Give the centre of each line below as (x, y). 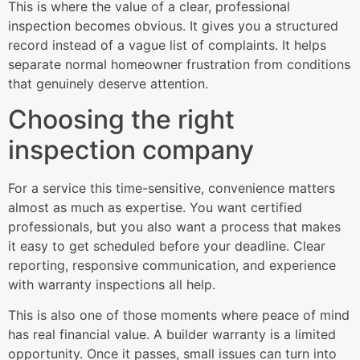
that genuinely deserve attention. (108, 83)
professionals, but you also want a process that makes (174, 226)
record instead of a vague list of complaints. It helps (167, 45)
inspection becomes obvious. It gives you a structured (173, 25)
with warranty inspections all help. (112, 284)
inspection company (131, 149)
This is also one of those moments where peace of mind (179, 315)
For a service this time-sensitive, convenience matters (172, 188)
